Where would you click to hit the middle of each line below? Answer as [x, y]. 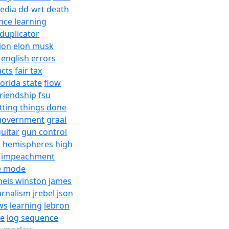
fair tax [29, 71]
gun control [44, 132]
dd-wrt [32, 9]
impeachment [28, 156]
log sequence [33, 218]
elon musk [34, 46]
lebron [57, 205]
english [15, 58]
